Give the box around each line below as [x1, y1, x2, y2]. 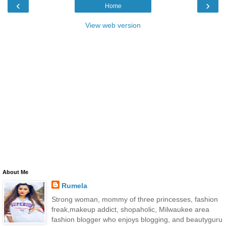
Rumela [61, 181, 87, 190]
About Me [3, 168, 28, 175]
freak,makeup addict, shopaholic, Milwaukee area [51, 205, 209, 213]
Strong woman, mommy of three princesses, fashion [51, 195, 218, 203]
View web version [85, 21, 141, 29]
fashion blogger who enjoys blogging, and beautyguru [51, 215, 222, 223]
